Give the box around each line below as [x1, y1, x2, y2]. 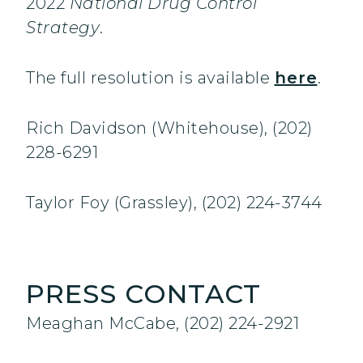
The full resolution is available [26, 68, 275, 88]
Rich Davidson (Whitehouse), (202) [26, 118, 313, 139]
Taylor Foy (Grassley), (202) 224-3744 [26, 193, 322, 213]
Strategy [26, 18, 100, 38]
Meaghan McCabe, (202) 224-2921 [26, 314, 299, 334]
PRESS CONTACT [26, 278, 261, 310]
